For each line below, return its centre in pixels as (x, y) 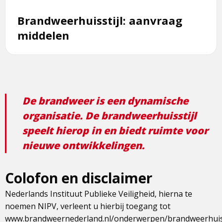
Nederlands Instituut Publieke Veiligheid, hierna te (99, 194)
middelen (43, 35)
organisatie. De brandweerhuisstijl (109, 116)
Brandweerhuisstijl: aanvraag (100, 21)
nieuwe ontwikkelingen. (83, 146)
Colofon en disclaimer (79, 178)
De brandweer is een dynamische (105, 101)
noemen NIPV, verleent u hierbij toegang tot (88, 206)
